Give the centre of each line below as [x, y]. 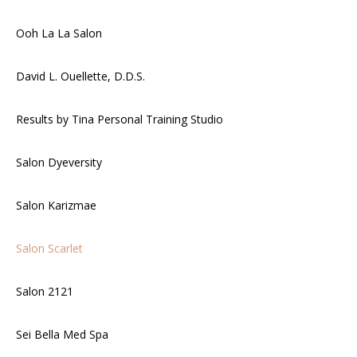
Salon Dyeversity [59, 162]
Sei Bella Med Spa [62, 334]
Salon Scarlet [49, 248]
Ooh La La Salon [59, 33]
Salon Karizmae [56, 205]
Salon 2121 [45, 291]
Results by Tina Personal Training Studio [120, 119]
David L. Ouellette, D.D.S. [80, 76]
